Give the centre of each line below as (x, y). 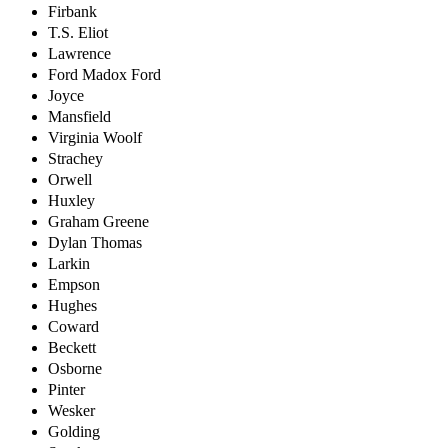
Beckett (72, 347)
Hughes (72, 305)
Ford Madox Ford (104, 74)
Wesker (71, 410)
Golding (74, 431)
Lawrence (79, 53)
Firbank (72, 11)
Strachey (75, 158)
